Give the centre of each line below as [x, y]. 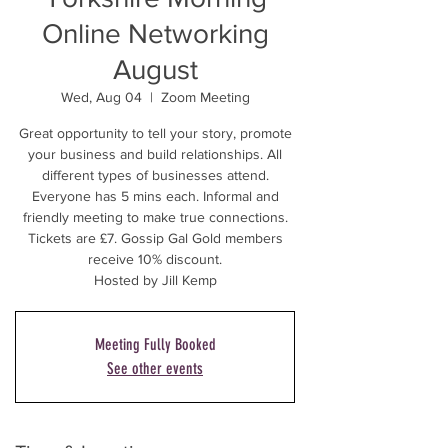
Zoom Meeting [205, 97]
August [155, 69]
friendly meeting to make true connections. [155, 217]
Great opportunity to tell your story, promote [155, 133]
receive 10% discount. [155, 259]
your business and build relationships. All [155, 154]
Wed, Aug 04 [101, 97]
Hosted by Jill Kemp [155, 280]
